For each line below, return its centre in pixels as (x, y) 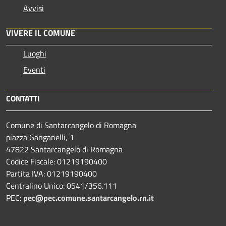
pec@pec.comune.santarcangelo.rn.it (89, 197)
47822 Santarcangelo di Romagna (64, 149)
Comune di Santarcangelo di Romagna (71, 125)
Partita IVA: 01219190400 (51, 173)
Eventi (34, 69)
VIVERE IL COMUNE (41, 33)
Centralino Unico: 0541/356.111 (62, 185)
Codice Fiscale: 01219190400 (56, 161)
